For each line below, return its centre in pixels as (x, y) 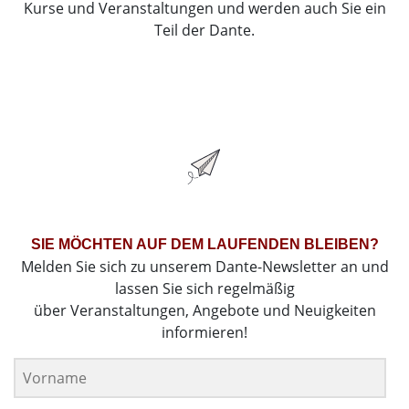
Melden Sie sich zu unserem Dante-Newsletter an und (204, 266)
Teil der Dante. (204, 30)
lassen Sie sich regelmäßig (204, 288)
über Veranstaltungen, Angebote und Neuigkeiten (204, 310)
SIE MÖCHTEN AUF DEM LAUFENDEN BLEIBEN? (204, 244)
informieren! (204, 332)
